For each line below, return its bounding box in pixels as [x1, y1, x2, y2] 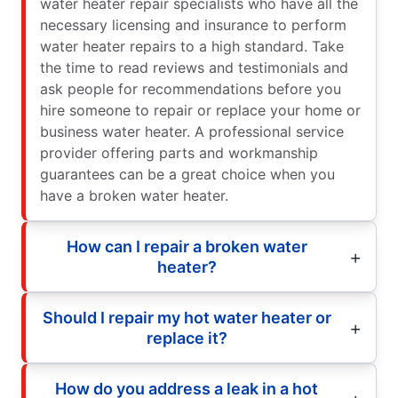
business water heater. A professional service [40, 122, 344, 140]
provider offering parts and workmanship [40, 143, 318, 162]
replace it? [146, 328, 227, 347]
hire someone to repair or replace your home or [40, 100, 361, 119]
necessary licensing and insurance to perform [40, 15, 346, 34]
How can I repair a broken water [66, 236, 307, 256]
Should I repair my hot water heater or [42, 307, 331, 327]
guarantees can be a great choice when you [40, 164, 335, 183]
